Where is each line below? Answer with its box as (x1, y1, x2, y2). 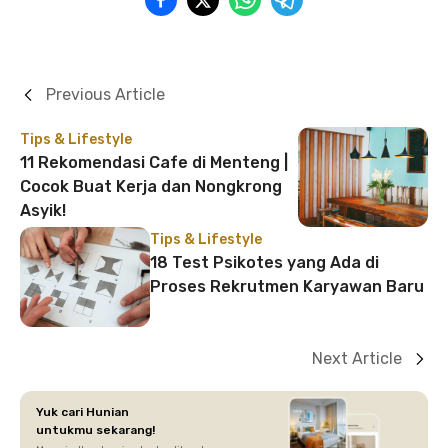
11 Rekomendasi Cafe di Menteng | (20, 152, 288, 172)
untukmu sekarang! (36, 422, 155, 437)
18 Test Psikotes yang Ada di (150, 252, 379, 272)
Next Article (312, 348, 402, 368)
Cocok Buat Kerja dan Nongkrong (20, 176, 282, 196)
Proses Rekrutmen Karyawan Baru (150, 276, 424, 296)
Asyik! (20, 200, 66, 220)
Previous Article (46, 84, 165, 104)
